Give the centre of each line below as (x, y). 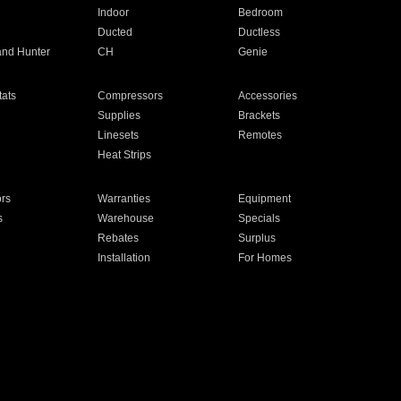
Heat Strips (124, 155)
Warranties (124, 199)
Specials (260, 218)
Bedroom (261, 13)
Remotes (260, 135)
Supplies (119, 115)
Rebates (118, 238)
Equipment (265, 199)
